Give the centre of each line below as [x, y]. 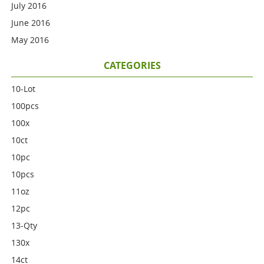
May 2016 [30, 40]
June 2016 [31, 23]
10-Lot [24, 89]
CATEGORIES [132, 65]
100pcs [25, 106]
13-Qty [24, 225]
